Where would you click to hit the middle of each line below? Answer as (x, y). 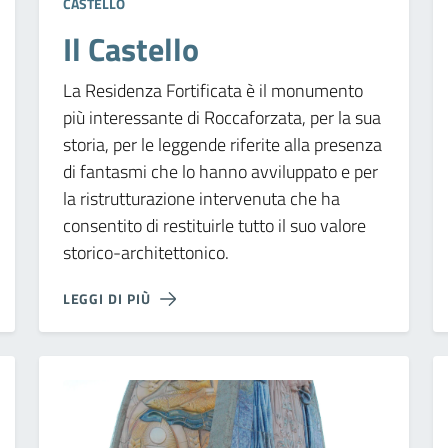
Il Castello (130, 48)
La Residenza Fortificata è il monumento (212, 90)
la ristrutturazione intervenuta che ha (201, 198)
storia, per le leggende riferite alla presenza (222, 144)
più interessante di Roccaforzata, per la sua (221, 117)
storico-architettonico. (145, 252)
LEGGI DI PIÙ (106, 298)
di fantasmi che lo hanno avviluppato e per (220, 171)
